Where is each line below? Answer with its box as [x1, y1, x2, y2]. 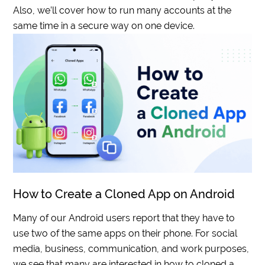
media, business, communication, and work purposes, [13, 243, 250, 255]
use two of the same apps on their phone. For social [13, 228, 238, 240]
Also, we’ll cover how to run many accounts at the [13, 5, 232, 16]
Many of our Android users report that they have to [13, 212, 235, 224]
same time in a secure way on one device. [13, 20, 195, 31]
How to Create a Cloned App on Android [13, 187, 235, 202]
